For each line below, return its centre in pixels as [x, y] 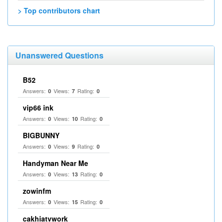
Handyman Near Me [55, 163]
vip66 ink [38, 108]
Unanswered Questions [59, 55]
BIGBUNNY [41, 135]
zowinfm [37, 191]
